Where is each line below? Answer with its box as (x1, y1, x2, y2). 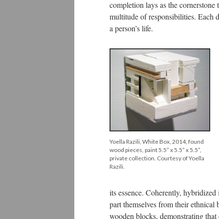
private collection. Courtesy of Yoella (109, 154, 204, 162)
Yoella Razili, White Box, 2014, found (109, 138, 204, 146)
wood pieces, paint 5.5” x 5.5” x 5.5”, (109, 146, 201, 154)
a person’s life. (109, 23, 153, 33)
